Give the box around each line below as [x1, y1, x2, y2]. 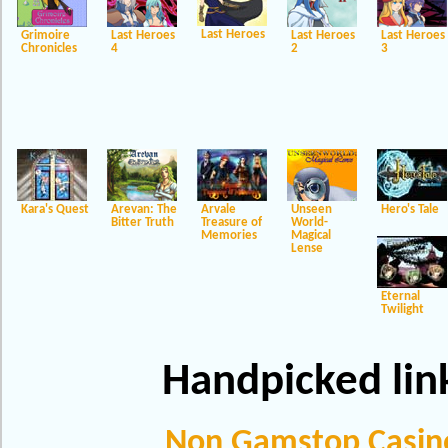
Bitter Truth [111, 216, 174, 229]
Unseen [291, 203, 332, 216]
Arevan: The [111, 203, 177, 216]
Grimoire [21, 29, 70, 42]
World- [291, 216, 328, 229]
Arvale [201, 203, 236, 216]
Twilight [381, 303, 424, 316]
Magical [291, 229, 331, 242]
